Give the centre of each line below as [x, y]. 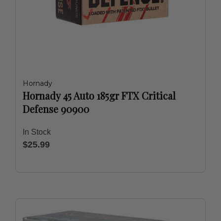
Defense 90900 [56, 109]
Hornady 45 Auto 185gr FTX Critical [99, 95]
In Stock [37, 132]
